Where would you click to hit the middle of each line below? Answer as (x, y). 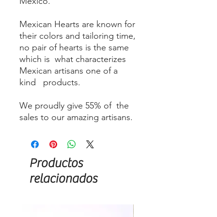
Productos (56, 163)
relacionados (63, 179)
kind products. (50, 83)
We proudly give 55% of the (74, 106)
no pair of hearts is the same (74, 48)
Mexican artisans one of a (69, 71)
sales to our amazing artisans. (77, 117)
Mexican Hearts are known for (77, 24)
